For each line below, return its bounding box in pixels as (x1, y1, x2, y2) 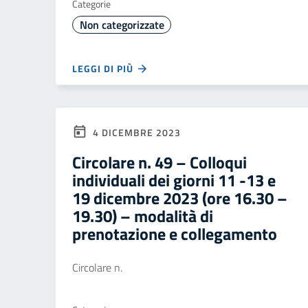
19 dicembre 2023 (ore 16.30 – (72, 186, 287, 210)
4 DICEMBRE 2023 (90, 125, 181, 140)
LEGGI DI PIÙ (72, 61, 136, 76)
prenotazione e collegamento (72, 221, 277, 246)
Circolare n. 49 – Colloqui (72, 150, 247, 175)
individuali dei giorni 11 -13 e (72, 168, 276, 192)
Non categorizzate (79, 16, 164, 33)
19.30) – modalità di (72, 203, 213, 228)
